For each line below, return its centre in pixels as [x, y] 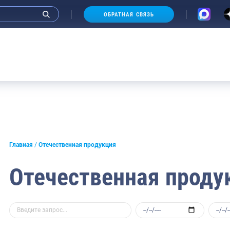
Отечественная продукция [78, 145]
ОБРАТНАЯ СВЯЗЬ [129, 14]
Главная [21, 145]
